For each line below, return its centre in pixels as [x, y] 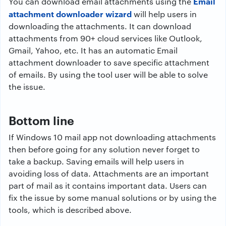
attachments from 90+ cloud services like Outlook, [105, 38]
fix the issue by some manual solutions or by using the [112, 197]
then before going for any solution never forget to [104, 149]
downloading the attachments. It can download [100, 26]
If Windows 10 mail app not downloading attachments [112, 137]
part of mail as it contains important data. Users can [108, 185]
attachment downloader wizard [70, 13]
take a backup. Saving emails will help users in [96, 161]
